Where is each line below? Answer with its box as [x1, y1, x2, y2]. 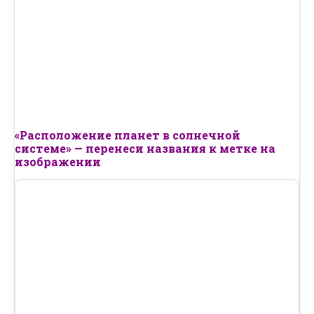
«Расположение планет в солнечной [15, 128, 240, 143]
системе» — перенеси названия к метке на [15, 141, 275, 156]
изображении [15, 154, 101, 170]
